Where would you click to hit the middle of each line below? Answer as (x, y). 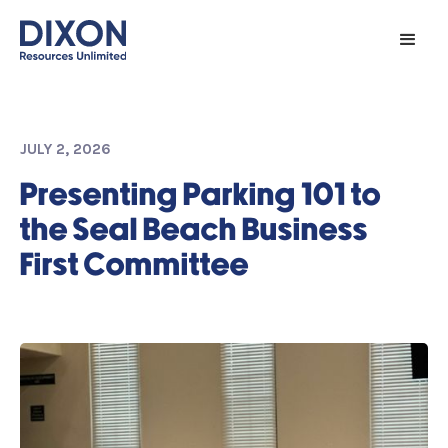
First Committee (134, 265)
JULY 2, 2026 (65, 149)
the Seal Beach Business (194, 230)
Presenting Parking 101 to (200, 195)
